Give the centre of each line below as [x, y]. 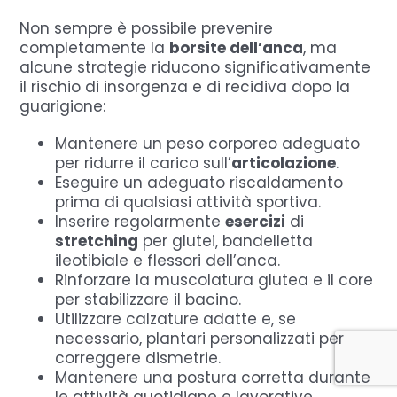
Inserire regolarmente [140, 221]
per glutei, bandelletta [226, 241]
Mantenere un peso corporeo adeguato [208, 143]
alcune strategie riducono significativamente [195, 67]
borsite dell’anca [237, 47]
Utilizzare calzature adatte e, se [176, 319]
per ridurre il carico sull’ [144, 163]
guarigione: [63, 106]
